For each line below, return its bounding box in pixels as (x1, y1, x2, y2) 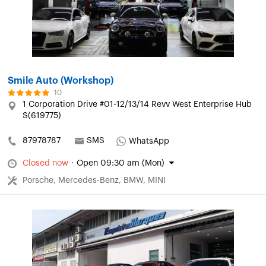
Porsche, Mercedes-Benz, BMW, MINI (23, 176, 166, 185)
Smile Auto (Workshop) (8, 76, 113, 86)
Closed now (23, 159, 68, 168)
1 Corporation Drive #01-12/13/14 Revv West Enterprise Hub (23, 100, 252, 109)
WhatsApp (129, 137, 169, 146)
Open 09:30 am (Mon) (77, 159, 164, 168)
